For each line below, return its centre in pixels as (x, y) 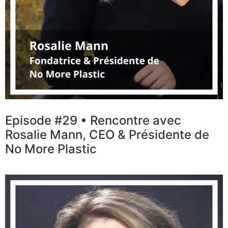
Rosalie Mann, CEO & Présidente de (107, 135)
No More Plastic (51, 149)
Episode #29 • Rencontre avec (93, 121)
